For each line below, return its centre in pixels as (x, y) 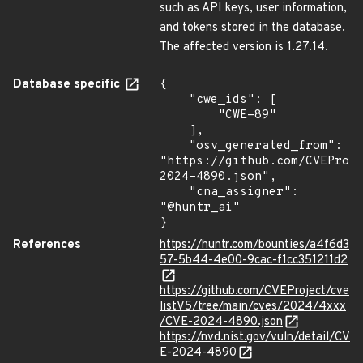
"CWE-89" (189, 115)
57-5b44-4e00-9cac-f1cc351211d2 (254, 261)
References (47, 245)
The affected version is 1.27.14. (244, 47)
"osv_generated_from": (174, 146)
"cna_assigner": (174, 192)
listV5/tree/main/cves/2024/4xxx (253, 307)
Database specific (68, 85)
